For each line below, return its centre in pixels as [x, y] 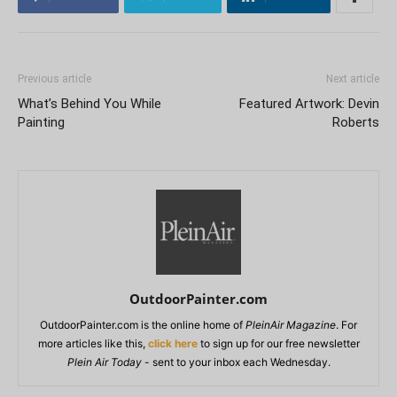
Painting [41, 123]
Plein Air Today [104, 362]
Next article [353, 79]
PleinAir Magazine [291, 325]
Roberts [356, 123]
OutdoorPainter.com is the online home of [143, 325]
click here [172, 344]
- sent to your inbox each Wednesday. [236, 362]
